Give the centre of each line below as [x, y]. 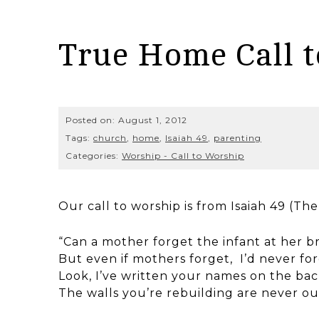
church [110, 137]
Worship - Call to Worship [183, 155]
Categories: [94, 155]
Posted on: [92, 120]
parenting [237, 137]
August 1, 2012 [153, 120]
